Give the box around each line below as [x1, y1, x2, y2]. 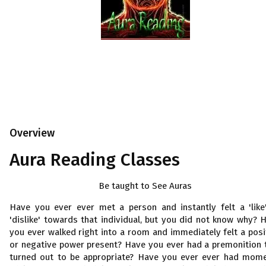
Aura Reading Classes [9, 149, 180, 170]
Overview [9, 126, 55, 140]
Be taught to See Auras [99, 180, 192, 191]
